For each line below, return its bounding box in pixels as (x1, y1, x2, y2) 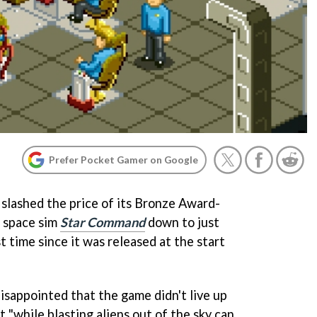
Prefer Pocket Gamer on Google (49, 154, 198, 166)
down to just (145, 214, 219, 230)
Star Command (60, 214, 145, 230)
